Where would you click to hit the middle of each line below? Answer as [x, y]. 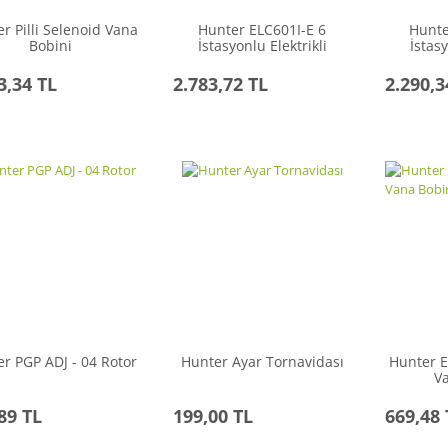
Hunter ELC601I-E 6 [262, 30]
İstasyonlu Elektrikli [262, 46]
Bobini [50, 46]
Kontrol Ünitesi [262, 62]
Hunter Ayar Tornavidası [262, 362]
